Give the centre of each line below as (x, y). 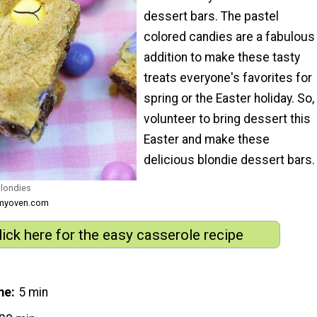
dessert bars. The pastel (211, 16)
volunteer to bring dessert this (227, 119)
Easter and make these (207, 139)
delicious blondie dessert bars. (229, 160)
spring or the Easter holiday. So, (229, 98)
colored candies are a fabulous (229, 36)
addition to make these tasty (222, 57)
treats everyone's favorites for (228, 77)
